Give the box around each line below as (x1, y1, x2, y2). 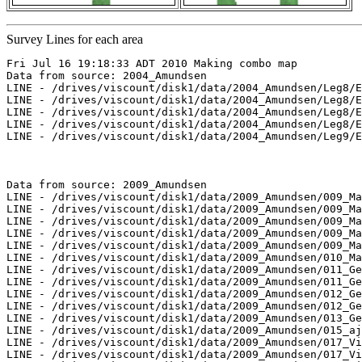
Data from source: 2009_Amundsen (6, 179, 207, 192)
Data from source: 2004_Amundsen (6, 69, 207, 82)
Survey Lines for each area (6, 32, 143, 47)
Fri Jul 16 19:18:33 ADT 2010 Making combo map (6, 57, 297, 70)
